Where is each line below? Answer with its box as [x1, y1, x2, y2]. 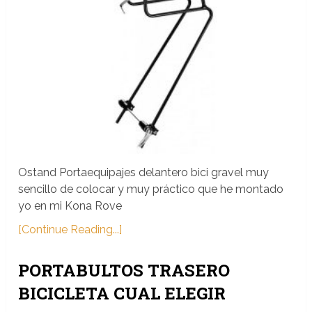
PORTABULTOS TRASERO [18, 259, 231, 282]
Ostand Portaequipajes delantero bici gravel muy [18, 166, 270, 180]
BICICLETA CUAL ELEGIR [18, 282, 226, 305]
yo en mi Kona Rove [18, 199, 123, 213]
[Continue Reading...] [18, 223, 123, 237]
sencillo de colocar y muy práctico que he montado [18, 182, 284, 196]
